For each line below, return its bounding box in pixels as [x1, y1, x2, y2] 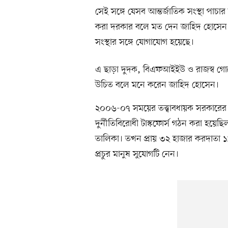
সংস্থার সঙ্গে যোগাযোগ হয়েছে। [95, 36, 194, 49]
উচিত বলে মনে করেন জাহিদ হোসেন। [95, 79, 219, 92]
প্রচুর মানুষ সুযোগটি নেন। [95, 148, 179, 161]
